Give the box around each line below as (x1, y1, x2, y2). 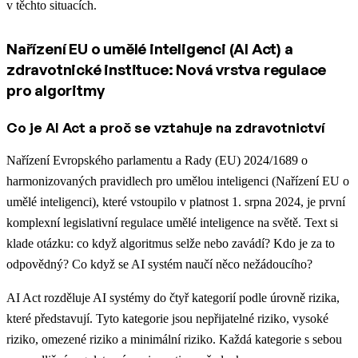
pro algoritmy (6, 80, 105, 100)
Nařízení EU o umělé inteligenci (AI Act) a (6, 38, 293, 58)
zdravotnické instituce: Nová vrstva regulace (6, 59, 327, 79)
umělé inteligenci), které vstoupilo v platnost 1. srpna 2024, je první (6, 194, 345, 209)
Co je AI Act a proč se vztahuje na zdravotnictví (6, 118, 324, 136)
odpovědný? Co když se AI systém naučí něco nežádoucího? (6, 257, 312, 271)
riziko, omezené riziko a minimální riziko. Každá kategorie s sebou (6, 332, 342, 346)
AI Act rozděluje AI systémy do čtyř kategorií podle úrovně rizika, (6, 290, 340, 304)
